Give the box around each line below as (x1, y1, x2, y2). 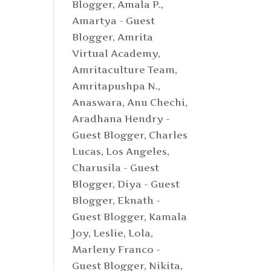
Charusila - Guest (72, 162, 160, 174)
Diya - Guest (117, 178, 180, 190)
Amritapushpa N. (72, 80, 158, 92)
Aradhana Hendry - (72, 113, 171, 125)
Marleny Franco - (72, 243, 161, 255)
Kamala (149, 211, 188, 223)
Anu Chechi (127, 96, 186, 108)
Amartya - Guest (72, 15, 155, 27)
